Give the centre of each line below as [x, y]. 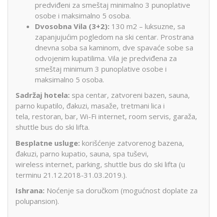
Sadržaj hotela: [43, 95]
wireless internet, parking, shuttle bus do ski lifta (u [100, 164]
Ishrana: [30, 191]
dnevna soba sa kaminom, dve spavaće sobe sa [114, 47]
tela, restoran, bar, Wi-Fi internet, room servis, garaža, [106, 116]
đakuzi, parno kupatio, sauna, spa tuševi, [82, 153]
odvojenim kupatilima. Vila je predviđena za [106, 58]
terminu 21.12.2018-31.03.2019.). [71, 175]
